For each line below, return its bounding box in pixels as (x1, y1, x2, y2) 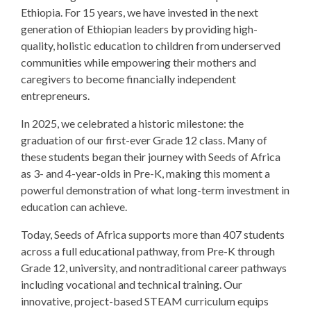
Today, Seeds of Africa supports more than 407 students (21, 228, 285, 241)
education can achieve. (21, 200, 127, 213)
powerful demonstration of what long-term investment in (21, 183, 289, 196)
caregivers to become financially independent (21, 72, 236, 85)
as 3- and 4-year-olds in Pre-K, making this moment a (21, 167, 270, 180)
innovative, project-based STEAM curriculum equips (21, 294, 269, 308)
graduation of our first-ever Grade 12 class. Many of (21, 133, 267, 146)
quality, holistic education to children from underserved (21, 39, 280, 52)
